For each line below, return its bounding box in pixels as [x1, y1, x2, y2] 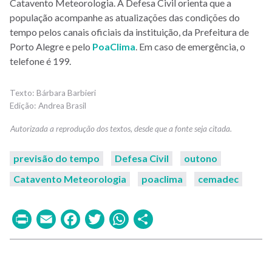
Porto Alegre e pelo [10, 40, 92, 52]
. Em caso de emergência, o [135, 40, 245, 52]
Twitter [106, 206, 171, 230]
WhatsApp [130, 206, 223, 230]
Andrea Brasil [38, 100, 86, 110]
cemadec [198, 172, 239, 185]
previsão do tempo [13, 152, 100, 164]
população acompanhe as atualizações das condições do [10, 11, 240, 23]
